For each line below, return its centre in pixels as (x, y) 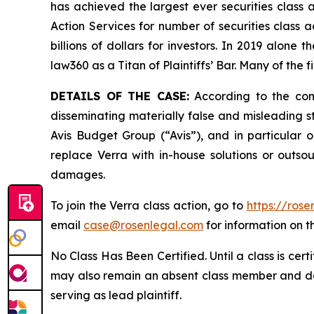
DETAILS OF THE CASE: (120, 96)
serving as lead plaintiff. (116, 295)
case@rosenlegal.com (143, 225)
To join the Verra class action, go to (149, 206)
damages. (78, 175)
